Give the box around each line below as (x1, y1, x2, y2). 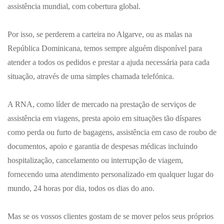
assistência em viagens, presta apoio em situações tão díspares (7, 114, 201, 122)
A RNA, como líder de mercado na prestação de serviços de (7, 100, 196, 108)
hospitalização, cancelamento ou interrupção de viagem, (7, 156, 183, 164)
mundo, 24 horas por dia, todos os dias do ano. (7, 184, 154, 192)
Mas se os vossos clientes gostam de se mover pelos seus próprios (7, 212, 213, 220)
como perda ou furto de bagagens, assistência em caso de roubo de (7, 128, 216, 136)
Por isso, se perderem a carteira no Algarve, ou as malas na (7, 30, 192, 38)
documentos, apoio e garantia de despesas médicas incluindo (7, 142, 197, 150)
